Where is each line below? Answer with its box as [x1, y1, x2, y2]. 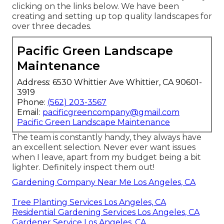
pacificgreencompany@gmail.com [42, 107, 179, 117]
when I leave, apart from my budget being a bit [12, 152, 201, 162]
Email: [17, 107, 42, 117]
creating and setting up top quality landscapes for [12, 11, 212, 21]
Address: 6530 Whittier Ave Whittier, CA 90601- [17, 77, 202, 87]
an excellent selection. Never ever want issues [12, 142, 195, 152]
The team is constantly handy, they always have [12, 132, 201, 142]
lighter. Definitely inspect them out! [12, 162, 154, 172]
